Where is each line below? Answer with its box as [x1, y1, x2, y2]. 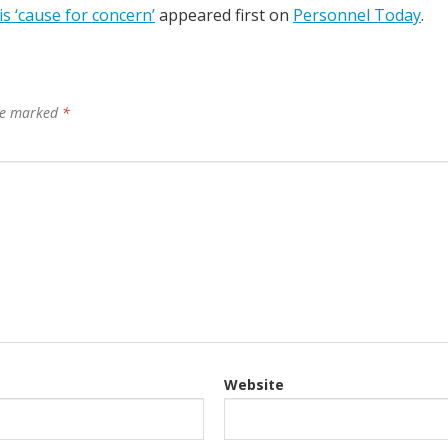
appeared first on [155, 4, 293, 27]
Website [224, 375, 284, 395]
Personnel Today [293, 4, 421, 27]
